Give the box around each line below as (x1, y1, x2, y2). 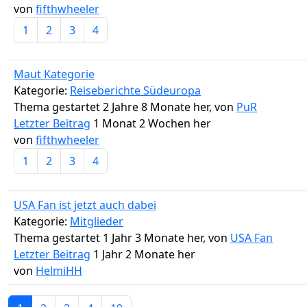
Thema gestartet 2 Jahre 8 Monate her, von (14, 99, 236, 115)
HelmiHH (36, 263, 82, 279)
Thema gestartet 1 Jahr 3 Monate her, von (14, 230, 230, 246)
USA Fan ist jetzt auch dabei (14, 197, 156, 213)
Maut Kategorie (14, 66, 95, 82)
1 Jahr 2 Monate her (90, 247, 195, 262)
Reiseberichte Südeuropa (70, 83, 201, 99)
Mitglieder (70, 214, 123, 230)
